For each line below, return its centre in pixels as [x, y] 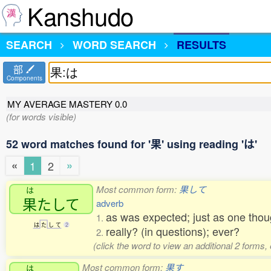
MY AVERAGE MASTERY [61, 104]
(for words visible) [41, 116]
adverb [110, 203]
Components [24, 78]
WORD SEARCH [114, 45]
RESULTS [201, 45]
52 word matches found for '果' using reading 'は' [132, 144]
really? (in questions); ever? [173, 231]
